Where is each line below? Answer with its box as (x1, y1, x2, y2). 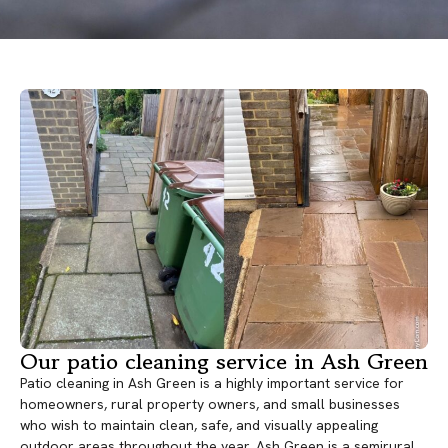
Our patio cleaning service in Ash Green (20, 345, 428, 378)
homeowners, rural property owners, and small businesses (20, 395, 400, 414)
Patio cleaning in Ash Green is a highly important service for (20, 374, 404, 393)
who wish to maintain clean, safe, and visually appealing (20, 416, 378, 435)
